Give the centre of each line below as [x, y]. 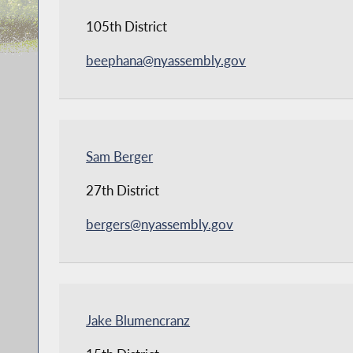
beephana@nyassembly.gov [166, 61]
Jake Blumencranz [138, 321]
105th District [127, 27]
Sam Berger [120, 157]
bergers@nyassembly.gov [160, 225]
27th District [123, 191]
